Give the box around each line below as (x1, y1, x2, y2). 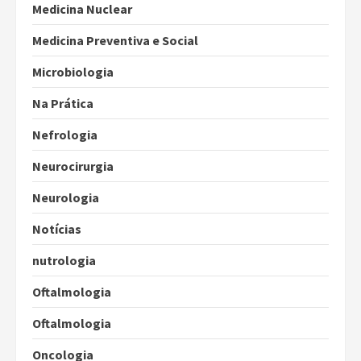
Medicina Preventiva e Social (32, 32, 198, 49)
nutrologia (32, 252, 96, 269)
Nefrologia (32, 127, 98, 143)
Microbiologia (32, 64, 114, 81)
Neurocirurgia (32, 158, 114, 175)
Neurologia (32, 189, 99, 206)
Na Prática (32, 95, 93, 112)
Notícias (32, 221, 81, 238)
